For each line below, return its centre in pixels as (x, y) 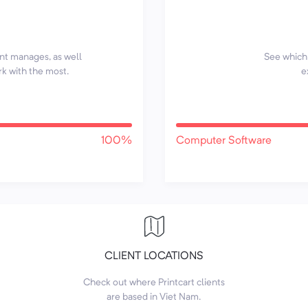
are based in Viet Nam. (154, 297)
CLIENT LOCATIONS (154, 256)
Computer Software (224, 141)
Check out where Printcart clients (154, 283)
